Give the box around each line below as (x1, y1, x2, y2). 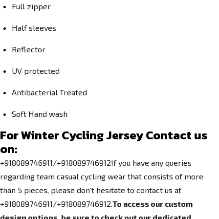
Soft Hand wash (12, 109, 67, 118)
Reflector (12, 44, 45, 54)
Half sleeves (12, 23, 56, 32)
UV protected (12, 66, 60, 75)
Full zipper (12, 1, 51, 11)
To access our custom (112, 199, 193, 208)
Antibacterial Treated (12, 88, 87, 97)
